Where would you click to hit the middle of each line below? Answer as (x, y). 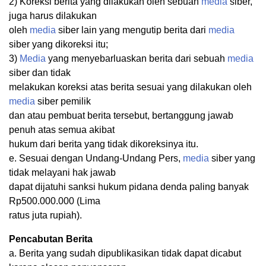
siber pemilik (63, 102)
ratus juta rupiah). (45, 216)
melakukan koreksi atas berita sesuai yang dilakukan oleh (130, 87)
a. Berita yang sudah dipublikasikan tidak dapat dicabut (125, 254)
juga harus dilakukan (53, 16)
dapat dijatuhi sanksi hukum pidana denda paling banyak (129, 187)
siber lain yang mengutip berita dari (132, 30)
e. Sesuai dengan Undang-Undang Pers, (96, 159)
